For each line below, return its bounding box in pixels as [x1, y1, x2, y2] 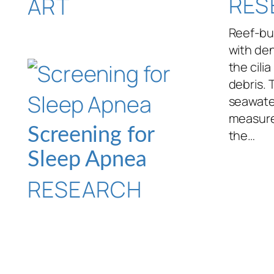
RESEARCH [28, 174, 143, 205]
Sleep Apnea [28, 148, 147, 171]
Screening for [28, 124, 154, 146]
